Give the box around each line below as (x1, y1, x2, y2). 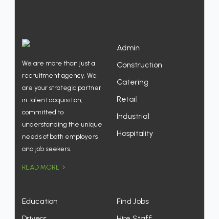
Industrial (117, 111, 149, 121)
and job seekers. (22, 144, 71, 153)
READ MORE (22, 163, 61, 172)
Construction (117, 60, 162, 69)
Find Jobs (117, 196, 149, 206)
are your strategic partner (22, 83, 101, 92)
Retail (117, 94, 137, 104)
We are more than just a (22, 59, 95, 67)
